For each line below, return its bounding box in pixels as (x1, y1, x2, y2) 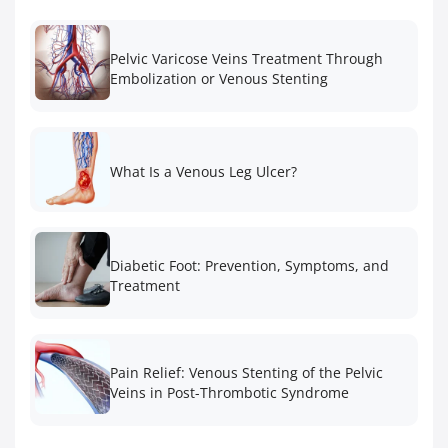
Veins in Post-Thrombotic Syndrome (110, 382, 349, 402)
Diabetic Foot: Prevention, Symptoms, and (110, 255, 389, 275)
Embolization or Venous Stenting (110, 68, 328, 88)
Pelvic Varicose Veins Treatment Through (110, 48, 383, 68)
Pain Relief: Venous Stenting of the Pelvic (110, 362, 383, 382)
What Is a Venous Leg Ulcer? (110, 162, 297, 182)
